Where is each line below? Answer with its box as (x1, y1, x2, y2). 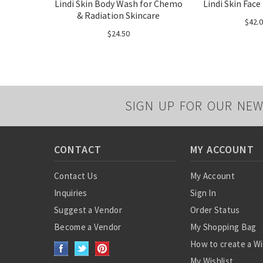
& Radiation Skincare (77, 9, 160, 21)
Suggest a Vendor (54, 204, 122, 215)
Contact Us (54, 170, 97, 181)
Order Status (190, 204, 240, 215)
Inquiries (54, 187, 87, 198)
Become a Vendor (54, 221, 122, 232)
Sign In (190, 187, 217, 198)
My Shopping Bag (190, 221, 257, 232)
